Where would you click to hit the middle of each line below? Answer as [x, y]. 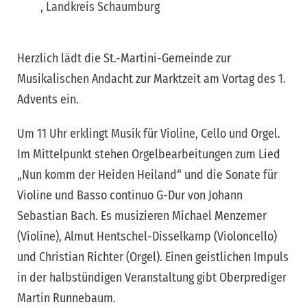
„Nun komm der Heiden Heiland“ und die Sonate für [147, 175]
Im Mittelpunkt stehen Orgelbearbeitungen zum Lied [149, 154]
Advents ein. [48, 99]
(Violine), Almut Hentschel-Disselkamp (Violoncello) [147, 236]
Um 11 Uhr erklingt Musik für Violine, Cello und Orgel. [149, 134]
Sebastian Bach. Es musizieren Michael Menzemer [142, 216]
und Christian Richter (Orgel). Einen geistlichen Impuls [153, 257]
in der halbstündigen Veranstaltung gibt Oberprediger [152, 278]
